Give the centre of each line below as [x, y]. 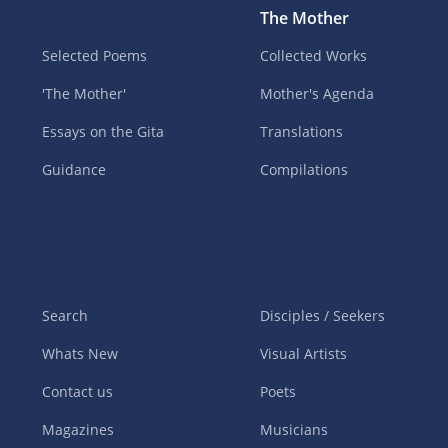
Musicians [293, 430]
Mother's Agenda [316, 94]
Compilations [303, 170]
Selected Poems [95, 56]
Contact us [78, 392]
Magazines [78, 430]
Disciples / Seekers [322, 316]
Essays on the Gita [103, 132]
